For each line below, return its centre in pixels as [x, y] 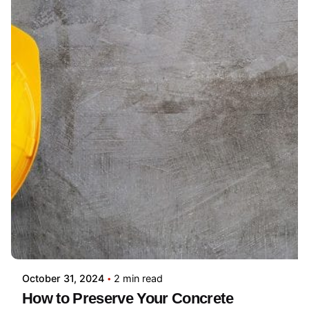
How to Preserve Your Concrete [128, 299]
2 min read [138, 279]
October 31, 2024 [63, 279]
